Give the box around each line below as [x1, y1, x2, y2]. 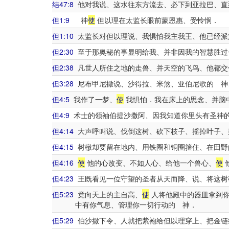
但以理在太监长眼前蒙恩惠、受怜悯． [95, 15, 219, 25]
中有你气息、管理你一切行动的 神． [75, 199, 197, 210]
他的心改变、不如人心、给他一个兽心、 [85, 157, 216, 168]
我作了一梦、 [70, 94, 117, 104]
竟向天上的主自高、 [74, 189, 142, 199]
